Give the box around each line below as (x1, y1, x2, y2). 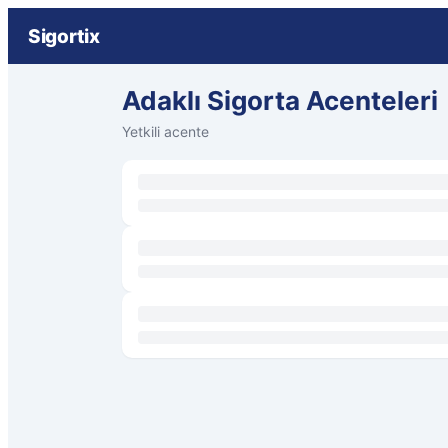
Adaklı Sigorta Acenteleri (122, 85, 438, 116)
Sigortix (28, 24, 100, 48)
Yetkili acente (122, 123, 209, 140)
